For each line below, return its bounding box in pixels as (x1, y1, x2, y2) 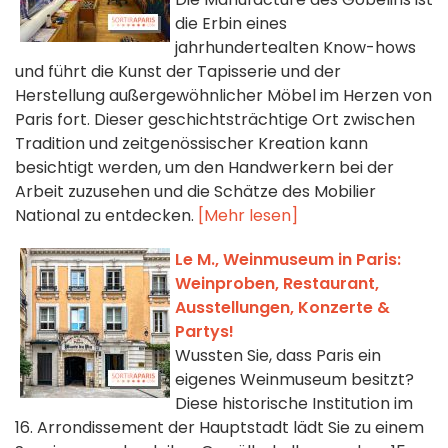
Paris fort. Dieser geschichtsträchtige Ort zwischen (15, 108, 415, 132)
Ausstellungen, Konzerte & (175, 296, 390, 320)
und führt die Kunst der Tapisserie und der (15, 60, 341, 84)
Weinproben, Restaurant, (175, 272, 379, 296)
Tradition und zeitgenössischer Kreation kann (15, 132, 368, 156)
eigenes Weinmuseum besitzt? (175, 368, 414, 392)
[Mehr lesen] (198, 204, 298, 228)
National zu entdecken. (15, 204, 198, 228)
